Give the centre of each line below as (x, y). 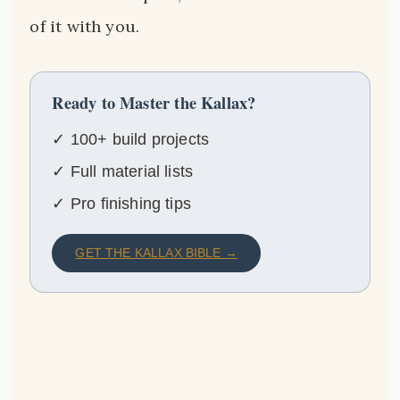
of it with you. (85, 27)
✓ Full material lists (123, 171)
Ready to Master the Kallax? (154, 102)
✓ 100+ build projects (131, 139)
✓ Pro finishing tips (122, 203)
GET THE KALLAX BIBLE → (156, 253)
